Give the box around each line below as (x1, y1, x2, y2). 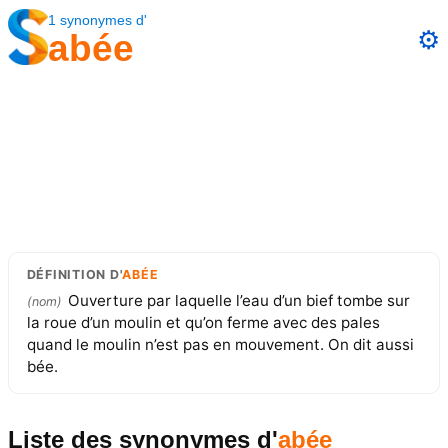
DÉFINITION (26, 267, 107, 283)
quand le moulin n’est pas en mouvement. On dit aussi (26, 335, 414, 355)
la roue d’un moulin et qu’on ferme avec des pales (26, 313, 380, 333)
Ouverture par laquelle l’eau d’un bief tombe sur (67, 291, 410, 311)
